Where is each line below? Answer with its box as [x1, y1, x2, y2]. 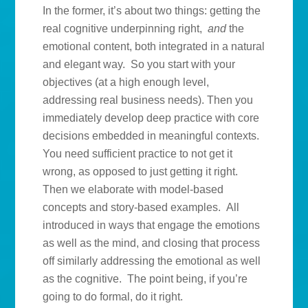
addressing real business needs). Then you [43, 94, 254, 107]
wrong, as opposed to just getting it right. [43, 166, 239, 178]
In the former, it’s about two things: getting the [43, 5, 261, 17]
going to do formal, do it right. [43, 291, 184, 303]
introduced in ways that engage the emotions [43, 219, 261, 232]
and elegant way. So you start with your [43, 58, 236, 71]
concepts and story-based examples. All [43, 201, 240, 214]
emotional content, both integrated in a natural [43, 41, 265, 53]
